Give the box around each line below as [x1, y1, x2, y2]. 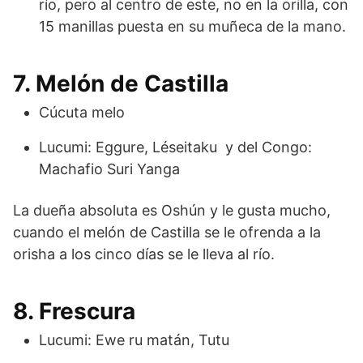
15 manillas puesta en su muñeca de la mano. [39, 17, 346, 35]
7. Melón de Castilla [13, 69, 228, 97]
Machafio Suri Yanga [39, 160, 180, 177]
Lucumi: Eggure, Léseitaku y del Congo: [39, 138, 312, 156]
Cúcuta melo [39, 103, 125, 121]
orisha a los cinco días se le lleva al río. [13, 245, 275, 263]
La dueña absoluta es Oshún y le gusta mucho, [13, 201, 331, 219]
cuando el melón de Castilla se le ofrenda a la [13, 223, 321, 241]
